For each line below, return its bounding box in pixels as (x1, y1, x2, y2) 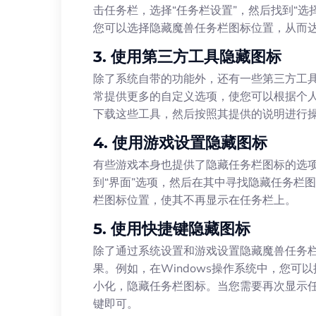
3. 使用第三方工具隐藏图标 (93, 47, 281, 66)
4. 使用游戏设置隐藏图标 (93, 133, 267, 152)
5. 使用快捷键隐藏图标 (93, 219, 250, 238)
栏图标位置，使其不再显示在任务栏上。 (93, 193, 296, 207)
